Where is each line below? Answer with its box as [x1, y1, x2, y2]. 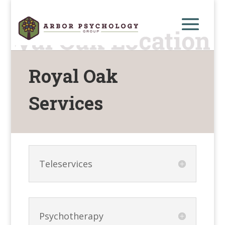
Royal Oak [29, 63, 119, 88]
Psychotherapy [39, 209, 104, 222]
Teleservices [39, 157, 93, 170]
